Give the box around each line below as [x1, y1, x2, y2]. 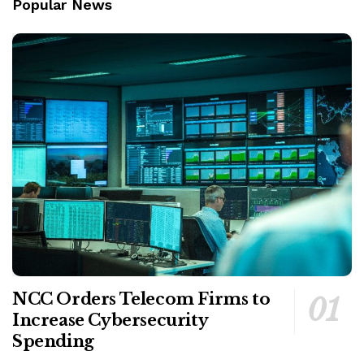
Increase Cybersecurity [12, 310, 208, 331]
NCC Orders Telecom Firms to [12, 289, 271, 310]
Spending [12, 331, 94, 352]
